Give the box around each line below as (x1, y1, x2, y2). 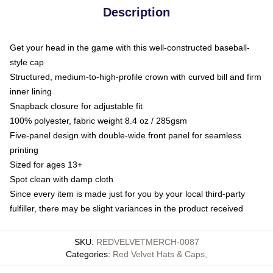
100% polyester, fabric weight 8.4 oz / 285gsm (10, 115, 187, 126)
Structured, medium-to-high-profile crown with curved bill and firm (10, 71, 261, 82)
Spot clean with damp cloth (10, 174, 113, 184)
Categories (66, 249, 108, 259)
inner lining (10, 86, 52, 96)
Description (103, 5, 170, 19)
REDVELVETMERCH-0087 (96, 236, 199, 247)
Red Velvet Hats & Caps (113, 249, 205, 259)
